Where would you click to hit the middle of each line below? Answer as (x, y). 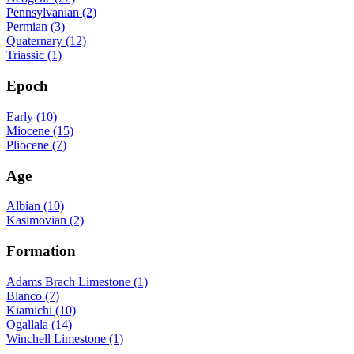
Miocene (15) (40, 130)
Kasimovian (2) (45, 220)
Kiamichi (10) (41, 310)
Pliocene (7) (36, 145)
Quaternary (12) (46, 41)
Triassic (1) (34, 55)
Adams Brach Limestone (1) (77, 281)
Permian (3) (36, 27)
